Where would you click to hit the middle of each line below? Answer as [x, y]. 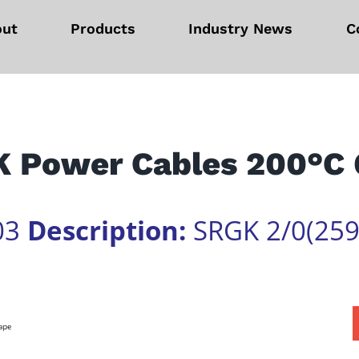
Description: [107, 230]
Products [103, 28]
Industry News [241, 28]
